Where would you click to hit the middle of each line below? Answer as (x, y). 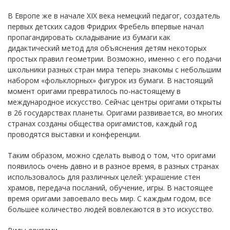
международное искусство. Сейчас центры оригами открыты (114, 102)
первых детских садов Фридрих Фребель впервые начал (106, 26)
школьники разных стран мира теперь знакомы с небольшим (114, 69)
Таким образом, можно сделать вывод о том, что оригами (112, 155)
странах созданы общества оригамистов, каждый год (102, 123)
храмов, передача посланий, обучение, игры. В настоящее (110, 187)
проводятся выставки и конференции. (74, 134)
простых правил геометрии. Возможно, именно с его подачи (114, 59)
